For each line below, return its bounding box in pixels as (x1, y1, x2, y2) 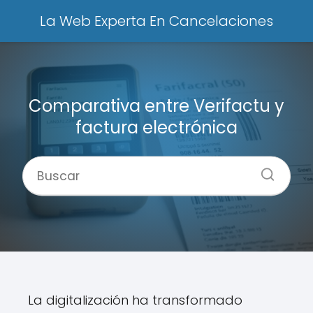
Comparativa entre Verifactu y (29, 94, 284, 117)
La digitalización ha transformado (28, 291, 242, 309)
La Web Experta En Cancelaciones (40, 11, 273, 31)
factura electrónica (75, 115, 238, 139)
